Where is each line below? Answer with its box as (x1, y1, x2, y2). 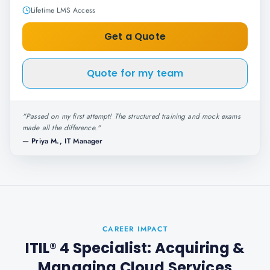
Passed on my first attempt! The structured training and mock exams (26, 111, 240, 122)
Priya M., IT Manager (31, 136, 103, 146)
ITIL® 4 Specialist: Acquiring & (25, 238, 245, 258)
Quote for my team (86, 66, 184, 80)
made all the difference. (22, 122, 97, 133)
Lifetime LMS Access (31, 5, 96, 16)
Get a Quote (104, 30, 166, 43)
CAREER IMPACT (102, 224, 168, 234)
